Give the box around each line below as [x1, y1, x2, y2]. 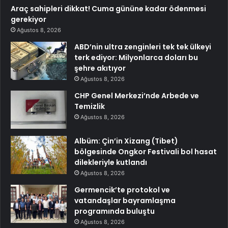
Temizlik [74, 101, 105, 111]
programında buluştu [74, 206, 155, 216]
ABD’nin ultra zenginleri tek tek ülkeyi [74, 41, 211, 52]
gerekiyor [11, 14, 46, 24]
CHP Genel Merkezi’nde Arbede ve [74, 90, 199, 101]
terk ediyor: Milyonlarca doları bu [74, 52, 198, 63]
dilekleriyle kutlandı [74, 157, 147, 167]
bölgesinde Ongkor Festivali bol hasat [74, 146, 217, 157]
